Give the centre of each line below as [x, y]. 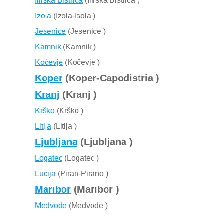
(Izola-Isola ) [73, 16]
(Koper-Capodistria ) [111, 78]
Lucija [45, 174]
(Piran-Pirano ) [82, 174]
